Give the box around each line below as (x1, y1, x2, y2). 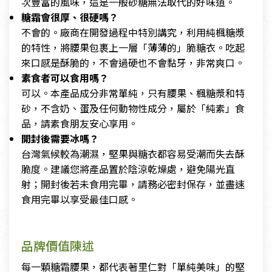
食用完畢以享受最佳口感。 (21, 192, 138, 207)
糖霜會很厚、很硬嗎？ (21, 10, 118, 25)
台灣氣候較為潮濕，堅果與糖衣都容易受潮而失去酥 (21, 146, 245, 161)
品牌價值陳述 (21, 237, 94, 255)
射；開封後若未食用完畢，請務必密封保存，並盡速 (21, 177, 245, 192)
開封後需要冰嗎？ (21, 131, 99, 146)
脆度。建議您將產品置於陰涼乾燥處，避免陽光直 (21, 161, 235, 177)
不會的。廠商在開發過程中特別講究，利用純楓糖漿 (21, 25, 245, 40)
